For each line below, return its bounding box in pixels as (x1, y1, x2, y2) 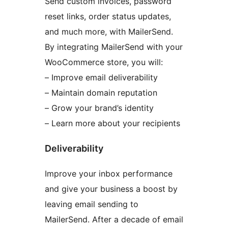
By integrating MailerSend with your (45, 42, 183, 52)
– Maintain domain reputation (45, 88, 157, 98)
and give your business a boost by (45, 184, 178, 194)
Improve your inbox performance (45, 168, 173, 179)
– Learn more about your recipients (45, 118, 180, 129)
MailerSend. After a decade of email (45, 214, 183, 225)
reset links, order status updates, (45, 11, 171, 22)
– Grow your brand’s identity (45, 103, 154, 113)
